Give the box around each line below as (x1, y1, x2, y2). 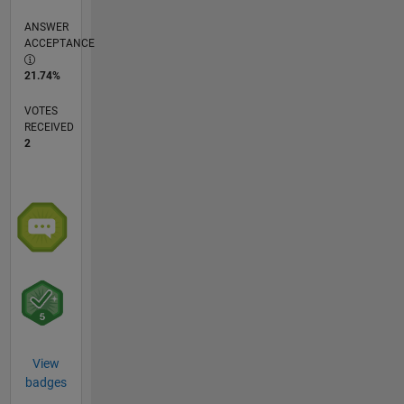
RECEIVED (23, 121, 74, 134)
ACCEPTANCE (23, 37, 95, 50)
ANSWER (23, 21, 69, 34)
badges (24, 375, 67, 390)
